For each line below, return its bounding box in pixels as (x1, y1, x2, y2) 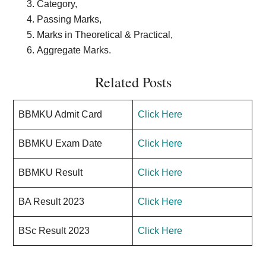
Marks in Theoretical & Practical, (37, 30, 173, 40)
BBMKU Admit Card (18, 109, 105, 119)
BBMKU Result (18, 167, 83, 178)
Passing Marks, (37, 14, 102, 24)
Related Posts (94, 72, 172, 91)
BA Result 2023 (18, 197, 87, 207)
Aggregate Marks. (37, 45, 112, 55)
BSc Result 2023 (18, 226, 90, 236)
